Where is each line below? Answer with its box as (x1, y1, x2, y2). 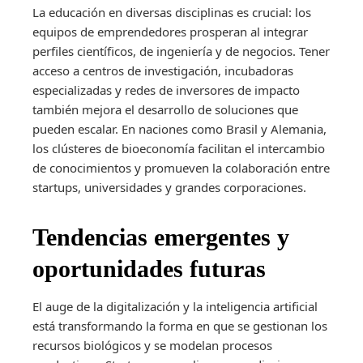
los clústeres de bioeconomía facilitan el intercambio (32, 139, 325, 156)
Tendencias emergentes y (32, 223, 289, 250)
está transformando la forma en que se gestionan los (32, 317, 327, 334)
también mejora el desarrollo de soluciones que (32, 100, 298, 117)
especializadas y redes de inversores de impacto (32, 81, 300, 98)
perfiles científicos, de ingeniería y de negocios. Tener (32, 42, 330, 59)
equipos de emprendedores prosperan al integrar (32, 23, 308, 40)
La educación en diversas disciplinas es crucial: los (32, 3, 311, 20)
